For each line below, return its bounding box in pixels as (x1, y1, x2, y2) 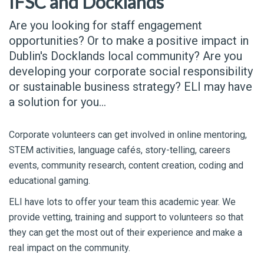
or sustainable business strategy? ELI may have (9, 80, 252, 94)
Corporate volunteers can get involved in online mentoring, (9, 129, 247, 140)
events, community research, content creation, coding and (9, 160, 243, 171)
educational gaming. (9, 175, 90, 186)
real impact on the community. (9, 242, 133, 253)
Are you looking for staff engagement (9, 18, 202, 32)
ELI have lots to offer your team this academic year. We (9, 196, 236, 207)
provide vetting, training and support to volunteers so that (9, 212, 243, 223)
